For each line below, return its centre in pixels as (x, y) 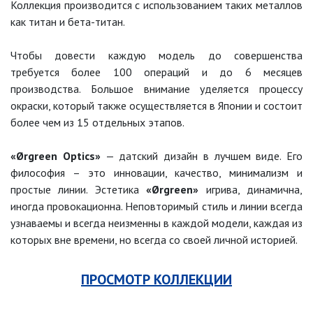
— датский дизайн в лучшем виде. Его (201, 156)
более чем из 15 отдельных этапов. (97, 122)
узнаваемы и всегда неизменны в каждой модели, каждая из (156, 223)
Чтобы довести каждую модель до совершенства (156, 55)
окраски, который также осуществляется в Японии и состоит (156, 105)
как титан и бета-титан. (68, 22)
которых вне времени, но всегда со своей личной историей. (154, 240)
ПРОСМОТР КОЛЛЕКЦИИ (156, 279)
